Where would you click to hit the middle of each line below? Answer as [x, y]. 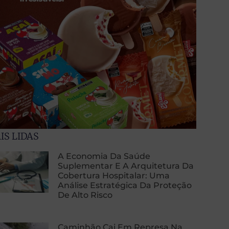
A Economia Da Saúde [104, 156]
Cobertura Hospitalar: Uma [114, 175]
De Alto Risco [85, 195]
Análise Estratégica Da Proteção [125, 185]
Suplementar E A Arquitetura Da [126, 166]
